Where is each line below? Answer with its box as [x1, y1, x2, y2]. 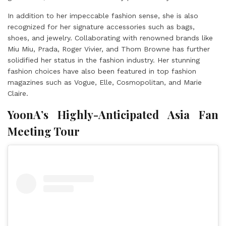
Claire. [8, 89, 28, 97]
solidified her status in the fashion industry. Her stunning [8, 55, 200, 64]
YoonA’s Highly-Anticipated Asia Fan [8, 106, 218, 122]
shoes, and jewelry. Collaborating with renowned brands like [8, 33, 213, 42]
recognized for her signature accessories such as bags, [8, 22, 195, 31]
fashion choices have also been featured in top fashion [8, 67, 196, 75]
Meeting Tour [8, 123, 82, 139]
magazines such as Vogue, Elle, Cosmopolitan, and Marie [8, 78, 202, 86]
